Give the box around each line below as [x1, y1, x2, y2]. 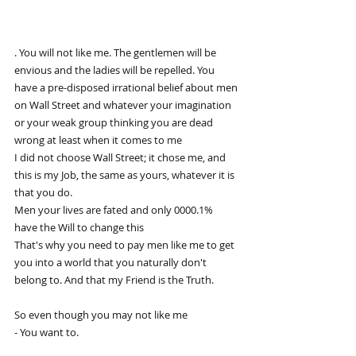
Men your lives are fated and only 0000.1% [14, 202, 215, 217]
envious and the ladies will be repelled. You [14, 62, 217, 77]
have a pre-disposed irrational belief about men [14, 79, 240, 95]
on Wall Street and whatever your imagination [14, 97, 234, 112]
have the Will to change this [14, 219, 146, 234]
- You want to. [14, 324, 79, 339]
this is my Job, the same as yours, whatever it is [14, 167, 237, 182]
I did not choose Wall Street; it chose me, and [14, 149, 228, 164]
